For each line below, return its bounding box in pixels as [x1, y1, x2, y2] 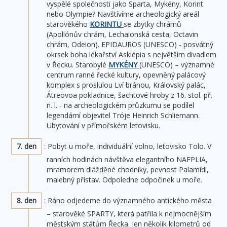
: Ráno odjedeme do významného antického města [44, 195, 212, 205]
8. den [16, 195, 36, 205]
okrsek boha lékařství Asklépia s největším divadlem [47, 49, 216, 59]
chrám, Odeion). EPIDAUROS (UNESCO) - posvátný [47, 39, 213, 49]
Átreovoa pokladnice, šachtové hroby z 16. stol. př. [47, 90, 212, 100]
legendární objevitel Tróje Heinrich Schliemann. [47, 110, 200, 120]
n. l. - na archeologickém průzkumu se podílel [47, 100, 194, 110]
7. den [16, 141, 36, 151]
